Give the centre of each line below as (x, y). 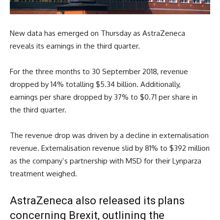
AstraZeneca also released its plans (97, 200)
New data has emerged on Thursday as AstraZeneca (97, 33)
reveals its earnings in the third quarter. (75, 46)
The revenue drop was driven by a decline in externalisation (109, 135)
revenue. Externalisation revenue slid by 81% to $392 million (110, 148)
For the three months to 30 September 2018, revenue (99, 71)
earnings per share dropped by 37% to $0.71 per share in (104, 97)
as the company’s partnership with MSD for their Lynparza (106, 161)
